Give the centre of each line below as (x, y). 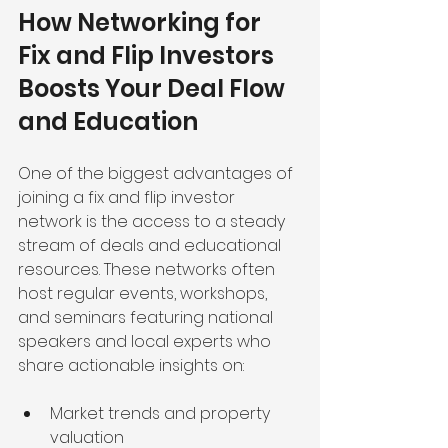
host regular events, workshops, (144, 294)
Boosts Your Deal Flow (154, 89)
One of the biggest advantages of (157, 174)
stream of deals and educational (151, 246)
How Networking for (142, 23)
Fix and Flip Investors (148, 56)
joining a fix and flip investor (128, 198)
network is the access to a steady (153, 222)
